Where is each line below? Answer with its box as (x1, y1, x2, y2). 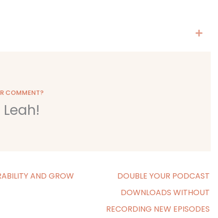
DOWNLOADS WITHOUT (121, 187, 210, 199)
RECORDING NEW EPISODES (106, 203, 210, 215)
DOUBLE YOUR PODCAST (117, 170, 210, 182)
